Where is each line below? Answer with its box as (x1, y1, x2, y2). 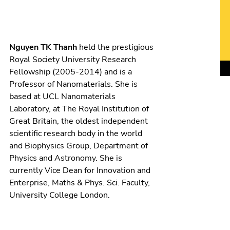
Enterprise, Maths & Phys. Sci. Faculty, (9, 177, 150, 189)
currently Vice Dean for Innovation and (9, 165, 150, 177)
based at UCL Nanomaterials (9, 91, 116, 103)
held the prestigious (76, 42, 154, 53)
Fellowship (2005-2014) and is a (9, 66, 132, 78)
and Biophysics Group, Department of (9, 140, 148, 152)
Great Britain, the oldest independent (9, 116, 148, 127)
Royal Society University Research (9, 54, 136, 66)
